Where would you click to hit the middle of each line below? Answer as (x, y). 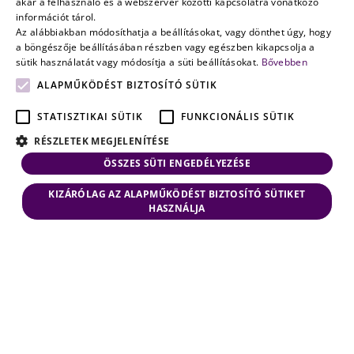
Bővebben (284, 62)
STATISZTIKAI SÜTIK (90, 117)
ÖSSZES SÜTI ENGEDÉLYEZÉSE (177, 163)
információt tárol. (56, 17)
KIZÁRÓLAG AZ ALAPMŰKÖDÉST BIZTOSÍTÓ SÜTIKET (177, 194)
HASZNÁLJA (177, 208)
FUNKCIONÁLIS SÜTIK (238, 117)
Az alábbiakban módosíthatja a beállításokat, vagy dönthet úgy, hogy (174, 32)
